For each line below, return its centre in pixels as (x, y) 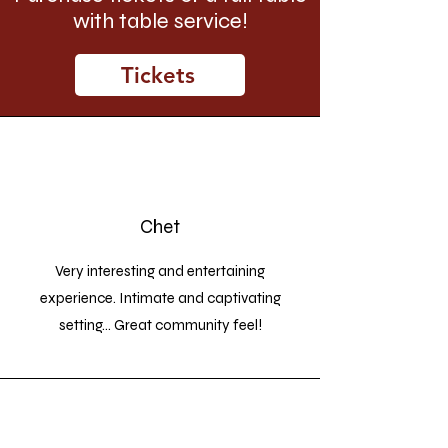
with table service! (160, 21)
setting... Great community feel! (160, 325)
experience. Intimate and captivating (160, 298)
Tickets (158, 75)
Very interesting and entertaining (160, 271)
